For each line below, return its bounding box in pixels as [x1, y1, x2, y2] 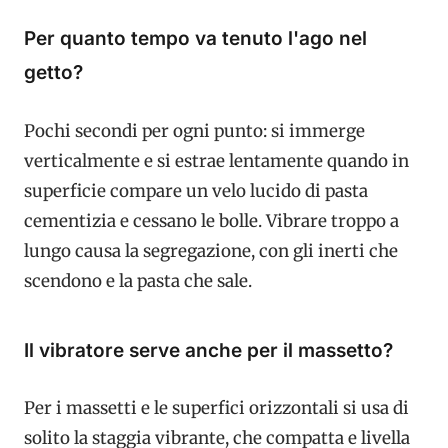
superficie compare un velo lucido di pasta [24, 179, 368, 202]
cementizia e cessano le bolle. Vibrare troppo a [24, 209, 399, 232]
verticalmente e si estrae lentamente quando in [24, 149, 409, 172]
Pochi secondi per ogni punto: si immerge [24, 119, 365, 142]
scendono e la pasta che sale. [24, 269, 252, 292]
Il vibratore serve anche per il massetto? [24, 338, 393, 362]
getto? [24, 61, 83, 85]
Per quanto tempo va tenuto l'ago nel [24, 27, 367, 51]
